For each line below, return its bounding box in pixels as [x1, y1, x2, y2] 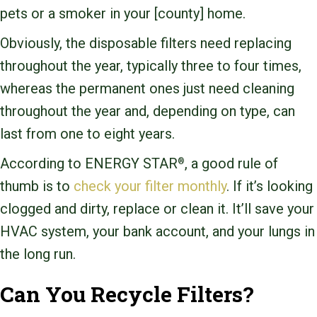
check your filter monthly [74, 178, 226, 195]
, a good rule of [185, 155, 278, 173]
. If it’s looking [226, 178, 313, 195]
